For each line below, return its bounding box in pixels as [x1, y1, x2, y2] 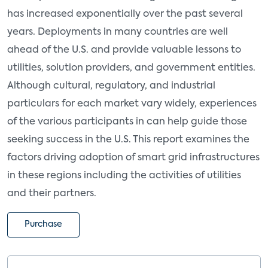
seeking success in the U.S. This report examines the [7, 135, 249, 145]
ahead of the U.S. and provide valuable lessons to [7, 45, 241, 55]
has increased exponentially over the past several [7, 9, 243, 19]
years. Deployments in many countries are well [7, 27, 228, 37]
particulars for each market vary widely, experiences [7, 99, 257, 109]
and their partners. [7, 188, 96, 199]
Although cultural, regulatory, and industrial [7, 81, 215, 91]
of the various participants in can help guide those [7, 117, 247, 127]
